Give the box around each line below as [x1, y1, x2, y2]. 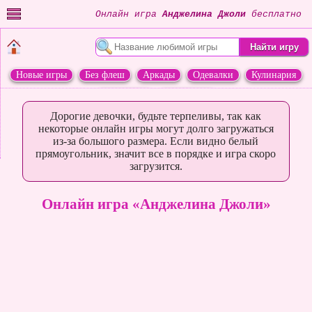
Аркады [143, 69, 175, 80]
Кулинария [251, 69, 296, 80]
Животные [165, 89, 210, 100]
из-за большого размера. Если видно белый [53, 135, 259, 147]
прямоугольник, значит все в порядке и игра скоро [36, 148, 276, 159]
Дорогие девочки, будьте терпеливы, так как [50, 110, 262, 122]
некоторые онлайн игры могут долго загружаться [38, 123, 274, 134]
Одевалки [193, 69, 233, 80]
